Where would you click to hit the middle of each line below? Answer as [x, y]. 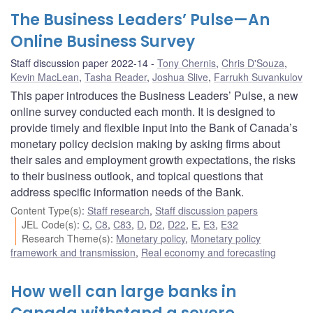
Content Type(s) [46, 210]
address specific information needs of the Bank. [127, 191]
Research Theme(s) [66, 238]
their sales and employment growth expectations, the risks [153, 159]
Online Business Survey [103, 41]
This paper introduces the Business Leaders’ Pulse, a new [154, 95]
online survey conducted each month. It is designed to [143, 111]
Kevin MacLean [45, 77]
